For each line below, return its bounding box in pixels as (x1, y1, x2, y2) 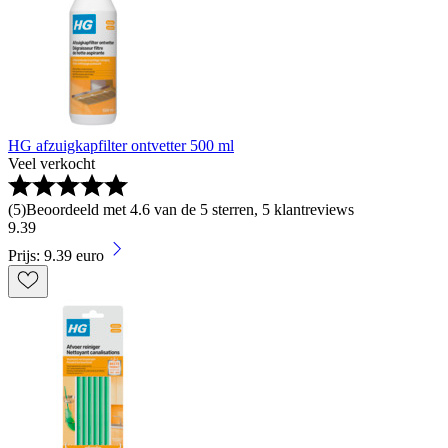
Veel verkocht (8, 154, 95, 172)
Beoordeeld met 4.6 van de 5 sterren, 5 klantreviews (26, 200, 354, 218)
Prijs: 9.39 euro (8, 246, 104, 264)
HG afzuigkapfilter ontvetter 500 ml (8, 136, 234, 154)
